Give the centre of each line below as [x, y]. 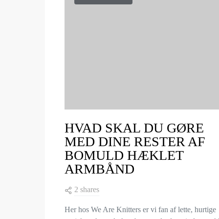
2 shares [87, 189]
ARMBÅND [99, 169]
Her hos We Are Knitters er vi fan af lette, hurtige [140, 209]
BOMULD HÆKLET [124, 155]
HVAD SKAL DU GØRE [134, 128]
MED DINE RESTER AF [135, 142]
